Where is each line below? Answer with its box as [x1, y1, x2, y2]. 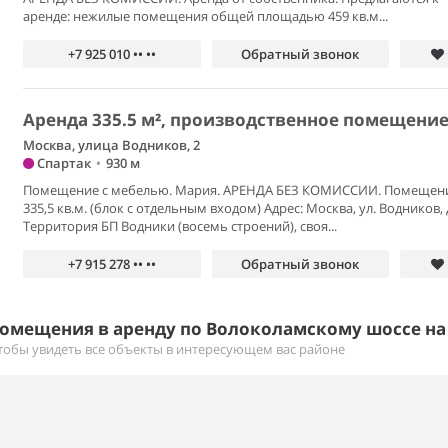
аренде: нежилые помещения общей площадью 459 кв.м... [23, 7, 389, 25]
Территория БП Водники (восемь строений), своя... [23, 217, 338, 235]
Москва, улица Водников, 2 [23, 136, 201, 154]
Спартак [34, 154, 92, 172]
